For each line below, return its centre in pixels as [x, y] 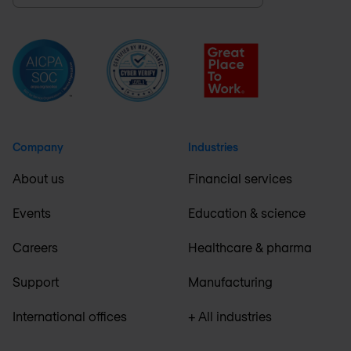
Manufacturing [230, 282]
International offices [70, 317]
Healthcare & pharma [250, 248]
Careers [35, 248]
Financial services [240, 179]
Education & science [247, 213]
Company [38, 147]
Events [32, 213]
